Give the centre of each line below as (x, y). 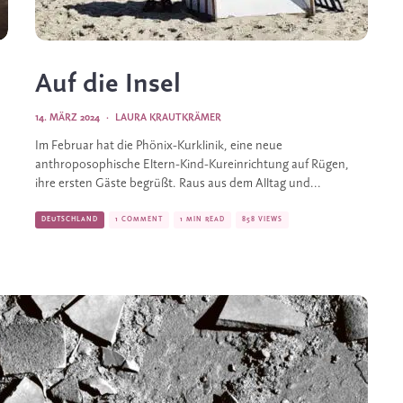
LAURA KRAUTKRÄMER (168, 118)
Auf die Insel (108, 85)
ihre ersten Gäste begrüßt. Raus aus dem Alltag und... (178, 184)
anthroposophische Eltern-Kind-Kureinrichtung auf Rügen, (192, 165)
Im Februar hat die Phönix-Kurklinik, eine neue (159, 146)
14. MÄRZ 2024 (67, 118)
